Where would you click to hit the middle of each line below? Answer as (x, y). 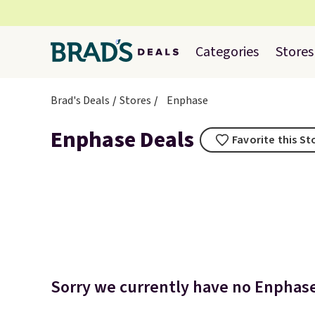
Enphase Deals (122, 140)
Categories (227, 52)
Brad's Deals (80, 101)
